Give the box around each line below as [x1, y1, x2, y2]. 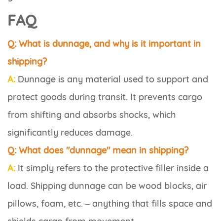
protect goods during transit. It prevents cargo [7, 91, 202, 103]
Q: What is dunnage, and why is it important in [7, 38, 201, 50]
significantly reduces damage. [7, 127, 133, 139]
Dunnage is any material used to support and [15, 74, 208, 85]
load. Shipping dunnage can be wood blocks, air [7, 180, 207, 192]
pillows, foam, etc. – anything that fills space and [7, 198, 212, 210]
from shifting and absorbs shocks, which [7, 109, 176, 121]
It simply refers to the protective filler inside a [15, 162, 209, 174]
